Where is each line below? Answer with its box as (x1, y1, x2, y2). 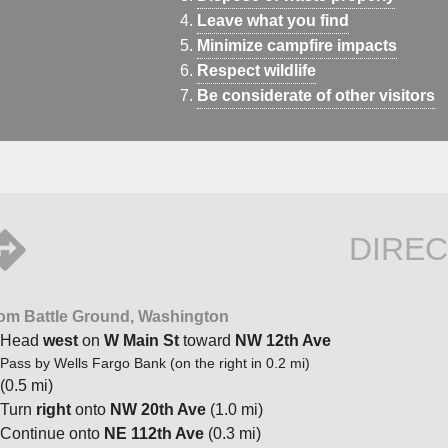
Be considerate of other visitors (197, 86, 435, 104)
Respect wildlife (197, 61, 316, 79)
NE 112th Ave (104, 424, 204, 442)
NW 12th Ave (235, 331, 331, 349)
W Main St (104, 331, 179, 349)
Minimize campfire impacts (197, 36, 397, 54)
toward (179, 331, 235, 349)
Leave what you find (197, 11, 349, 29)
